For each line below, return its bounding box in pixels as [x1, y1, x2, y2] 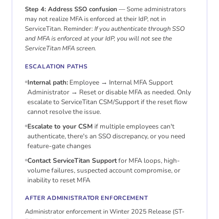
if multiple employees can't [93, 122, 175, 131]
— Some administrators [117, 5, 186, 14]
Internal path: [27, 78, 68, 88]
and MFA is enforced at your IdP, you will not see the [25, 34, 172, 44]
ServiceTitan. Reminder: [25, 24, 94, 34]
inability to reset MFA [27, 175, 90, 185]
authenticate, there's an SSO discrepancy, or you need [27, 131, 185, 141]
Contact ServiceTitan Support [27, 156, 117, 166]
